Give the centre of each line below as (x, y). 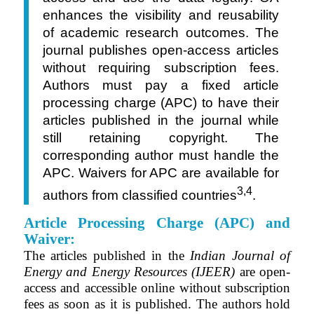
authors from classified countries (139, 195)
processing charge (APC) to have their (161, 103)
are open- (263, 271)
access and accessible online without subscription (157, 287)
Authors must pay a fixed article (161, 86)
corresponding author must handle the (161, 156)
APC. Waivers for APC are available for (161, 173)
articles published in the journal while (161, 121)
